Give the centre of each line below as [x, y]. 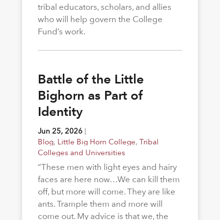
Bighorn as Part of [90, 95]
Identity [60, 111]
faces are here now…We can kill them [109, 179]
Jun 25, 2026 [60, 131]
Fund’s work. [61, 31]
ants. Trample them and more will [100, 204]
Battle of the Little [91, 79]
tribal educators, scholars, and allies [104, 7]
